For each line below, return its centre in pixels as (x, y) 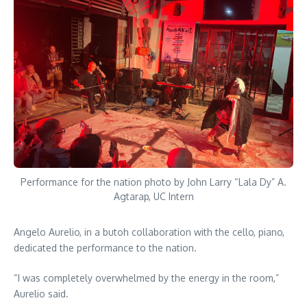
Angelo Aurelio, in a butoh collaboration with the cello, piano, (149, 232)
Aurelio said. (41, 294)
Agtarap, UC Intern (153, 197)
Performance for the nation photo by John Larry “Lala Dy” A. (153, 182)
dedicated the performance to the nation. (105, 248)
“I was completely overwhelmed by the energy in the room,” (146, 278)
